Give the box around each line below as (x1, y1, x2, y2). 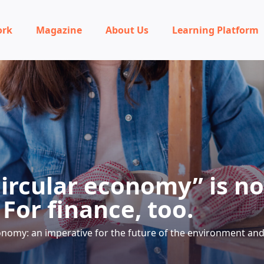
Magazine (36, 24, 82, 37)
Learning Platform (172, 24, 259, 37)
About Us (105, 24, 148, 37)
